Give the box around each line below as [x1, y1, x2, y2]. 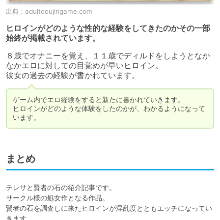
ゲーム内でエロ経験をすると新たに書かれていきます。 [13, 95, 185, 104]
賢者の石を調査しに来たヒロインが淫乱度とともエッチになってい [6, 203, 212, 212]
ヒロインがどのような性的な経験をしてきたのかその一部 [6, 23, 210, 33]
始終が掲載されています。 [6, 33, 100, 43]
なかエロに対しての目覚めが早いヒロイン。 [6, 60, 163, 70]
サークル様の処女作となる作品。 [6, 193, 109, 202]
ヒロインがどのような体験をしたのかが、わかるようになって [13, 104, 205, 112]
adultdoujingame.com [25, 7, 92, 15]
